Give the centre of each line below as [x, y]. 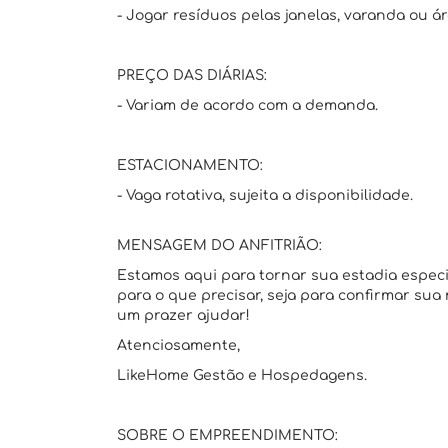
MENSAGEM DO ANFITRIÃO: [219, 245]
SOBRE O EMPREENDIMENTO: [227, 435]
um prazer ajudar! [183, 315]
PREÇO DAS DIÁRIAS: [192, 75]
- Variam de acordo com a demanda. [247, 105]
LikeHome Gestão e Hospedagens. [242, 375]
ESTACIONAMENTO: [190, 165]
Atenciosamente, [178, 345]
